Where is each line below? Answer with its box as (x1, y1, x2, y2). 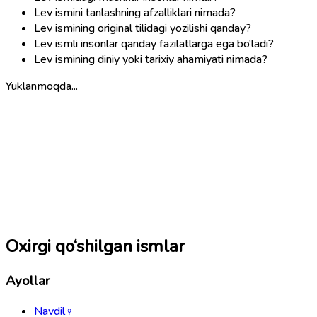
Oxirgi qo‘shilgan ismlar (6, 235, 185, 258)
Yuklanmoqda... (6, 78, 78, 94)
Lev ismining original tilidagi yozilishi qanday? (34, 20, 251, 36)
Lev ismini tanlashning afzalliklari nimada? (34, 4, 236, 21)
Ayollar (6, 272, 50, 291)
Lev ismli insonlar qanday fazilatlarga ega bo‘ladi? (34, 35, 274, 52)
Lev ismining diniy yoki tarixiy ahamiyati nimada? (34, 51, 267, 67)
